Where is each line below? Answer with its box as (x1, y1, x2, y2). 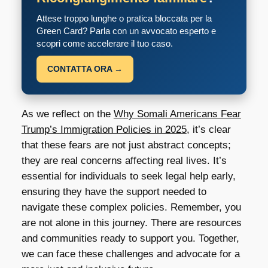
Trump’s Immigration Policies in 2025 (21, 124, 187, 136)
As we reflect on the (21, 108, 114, 120)
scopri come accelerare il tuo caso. (36, 38, 173, 49)
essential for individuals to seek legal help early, (21, 170, 236, 182)
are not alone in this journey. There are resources (21, 217, 242, 229)
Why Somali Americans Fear (113, 108, 241, 120)
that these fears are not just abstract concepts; (21, 139, 231, 151)
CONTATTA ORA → (47, 64, 123, 74)
